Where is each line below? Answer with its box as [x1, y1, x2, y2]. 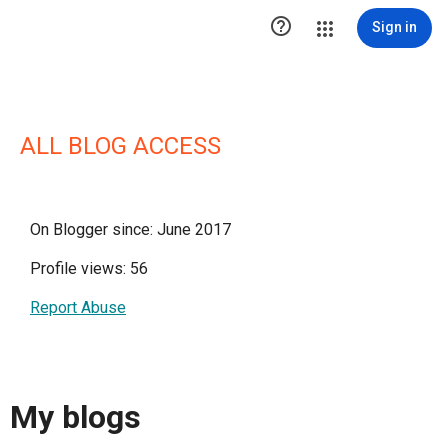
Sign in [372, 19, 417, 35]
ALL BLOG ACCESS [20, 132, 221, 160]
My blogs [10, 398, 141, 437]
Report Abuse [30, 298, 126, 317]
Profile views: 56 [30, 259, 148, 278]
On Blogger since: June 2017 [30, 220, 231, 239]
